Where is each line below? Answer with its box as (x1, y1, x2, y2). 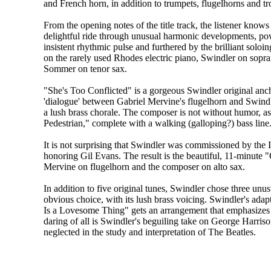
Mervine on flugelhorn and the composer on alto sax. (44, 162, 245, 172)
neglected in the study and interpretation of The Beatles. (44, 227, 256, 238)
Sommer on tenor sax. (44, 64, 127, 74)
